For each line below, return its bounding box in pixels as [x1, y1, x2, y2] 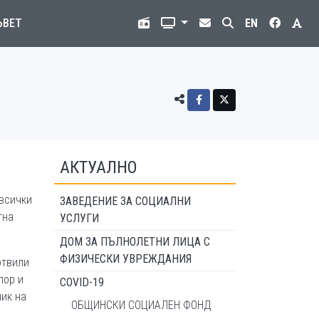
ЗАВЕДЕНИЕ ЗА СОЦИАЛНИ [60, 194, 191, 208]
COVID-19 [60, 276, 104, 289]
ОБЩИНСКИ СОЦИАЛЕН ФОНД [71, 298, 211, 312]
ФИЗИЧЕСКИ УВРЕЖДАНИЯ [60, 252, 192, 266]
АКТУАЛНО [60, 157, 137, 177]
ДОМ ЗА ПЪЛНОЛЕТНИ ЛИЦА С [60, 235, 210, 249]
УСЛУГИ [60, 211, 99, 225]
